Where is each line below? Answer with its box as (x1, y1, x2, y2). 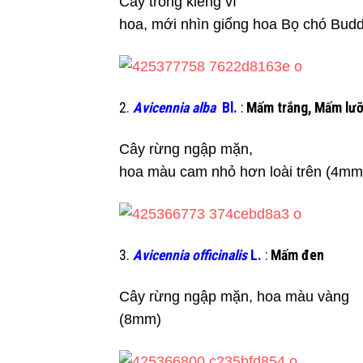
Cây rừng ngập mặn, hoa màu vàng (119, 288, 349, 305)
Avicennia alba (133, 100, 216, 117)
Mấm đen (271, 247, 324, 264)
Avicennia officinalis (133, 247, 247, 264)
